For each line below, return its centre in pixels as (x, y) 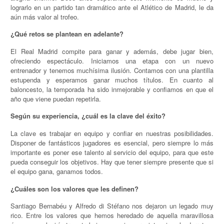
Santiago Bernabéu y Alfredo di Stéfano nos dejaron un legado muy (112, 206)
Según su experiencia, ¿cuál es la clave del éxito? (88, 116)
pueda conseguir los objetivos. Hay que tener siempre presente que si (112, 162)
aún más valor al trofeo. (45, 16)
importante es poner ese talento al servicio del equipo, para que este (112, 152)
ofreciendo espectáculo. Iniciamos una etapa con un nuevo (112, 60)
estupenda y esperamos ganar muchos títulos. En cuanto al (112, 79)
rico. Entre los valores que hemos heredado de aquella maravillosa (112, 215)
